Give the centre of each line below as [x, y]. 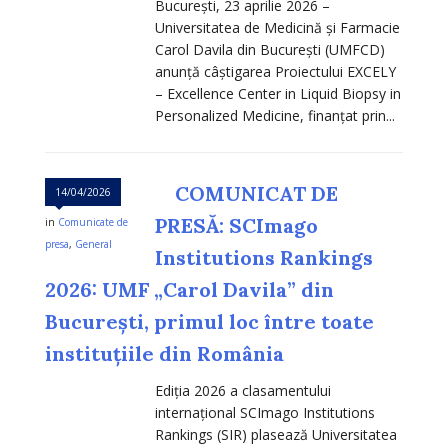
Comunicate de [93, 222]
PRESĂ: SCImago [236, 226]
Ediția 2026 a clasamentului [243, 391]
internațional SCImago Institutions [265, 413]
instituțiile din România [164, 354]
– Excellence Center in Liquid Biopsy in [278, 94]
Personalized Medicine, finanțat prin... [275, 116]
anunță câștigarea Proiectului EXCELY [275, 72]
